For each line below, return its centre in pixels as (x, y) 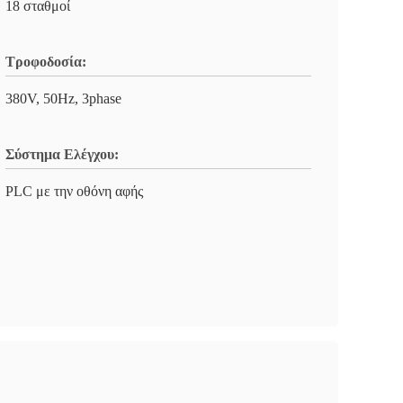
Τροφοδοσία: (46, 62)
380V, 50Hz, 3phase (63, 99)
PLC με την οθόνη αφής (74, 191)
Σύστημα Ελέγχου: (62, 154)
